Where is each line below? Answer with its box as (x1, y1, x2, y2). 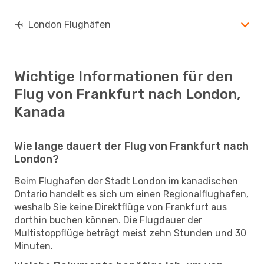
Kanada (14, 103, 65, 120)
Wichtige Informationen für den (14, 68, 233, 85)
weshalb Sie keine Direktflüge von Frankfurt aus (14, 201, 227, 213)
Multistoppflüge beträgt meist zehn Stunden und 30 (14, 227, 246, 239)
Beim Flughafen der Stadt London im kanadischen (14, 175, 238, 187)
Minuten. (14, 240, 53, 252)
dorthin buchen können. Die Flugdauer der (14, 214, 202, 226)
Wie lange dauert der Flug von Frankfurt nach (14, 139, 249, 153)
